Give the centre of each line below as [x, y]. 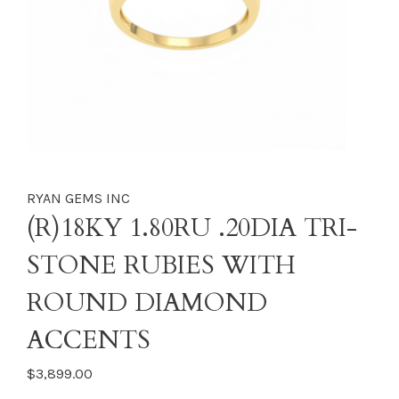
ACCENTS [89, 340]
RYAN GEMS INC [78, 198]
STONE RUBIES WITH [161, 265]
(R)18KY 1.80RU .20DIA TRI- [192, 228]
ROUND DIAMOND [147, 303]
